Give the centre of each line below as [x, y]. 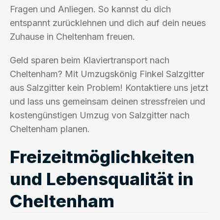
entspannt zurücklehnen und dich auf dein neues [108, 23]
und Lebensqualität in [102, 179]
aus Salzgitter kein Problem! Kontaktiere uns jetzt [109, 87]
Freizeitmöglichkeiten [102, 156]
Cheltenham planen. [50, 129]
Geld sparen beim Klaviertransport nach [90, 60]
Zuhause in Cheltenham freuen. [72, 36]
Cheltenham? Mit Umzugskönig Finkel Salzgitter [107, 74]
